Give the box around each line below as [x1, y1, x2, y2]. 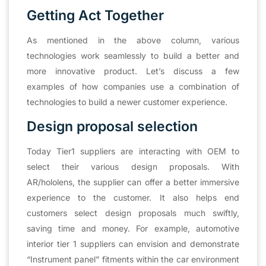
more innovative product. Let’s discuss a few [27, 65, 239, 76]
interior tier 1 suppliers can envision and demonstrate [27, 238, 239, 249]
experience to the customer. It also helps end [27, 192, 239, 202]
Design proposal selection [27, 118, 198, 135]
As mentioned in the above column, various [27, 34, 239, 45]
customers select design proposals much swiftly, [27, 207, 239, 218]
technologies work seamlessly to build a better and [27, 50, 239, 61]
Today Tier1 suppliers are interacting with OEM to [27, 145, 239, 156]
